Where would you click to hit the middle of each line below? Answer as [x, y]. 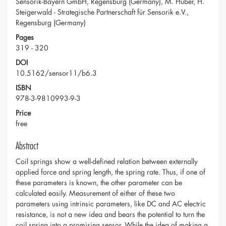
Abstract [27, 146]
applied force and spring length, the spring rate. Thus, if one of [110, 172]
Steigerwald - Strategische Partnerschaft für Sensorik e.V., [102, 12]
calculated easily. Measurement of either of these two [95, 193]
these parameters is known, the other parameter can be [99, 183]
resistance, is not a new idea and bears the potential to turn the [110, 214]
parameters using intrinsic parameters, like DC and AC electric [111, 204]
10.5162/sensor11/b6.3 [56, 73]
